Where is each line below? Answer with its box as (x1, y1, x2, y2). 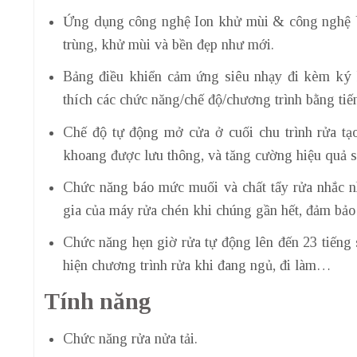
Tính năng (44, 288, 151, 314)
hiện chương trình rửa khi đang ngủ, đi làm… (62, 257, 331, 273)
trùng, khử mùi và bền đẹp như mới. (62, 37, 274, 53)
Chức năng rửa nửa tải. (62, 331, 198, 347)
